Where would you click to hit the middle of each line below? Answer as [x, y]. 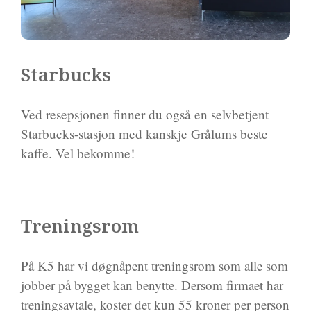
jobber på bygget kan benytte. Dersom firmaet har [152, 285]
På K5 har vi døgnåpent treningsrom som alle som [154, 266]
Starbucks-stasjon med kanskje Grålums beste [144, 134]
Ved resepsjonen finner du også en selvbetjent [145, 115]
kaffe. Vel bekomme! [78, 153]
